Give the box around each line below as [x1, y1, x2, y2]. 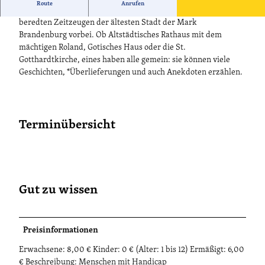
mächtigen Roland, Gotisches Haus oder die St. [19, 43, 186, 53]
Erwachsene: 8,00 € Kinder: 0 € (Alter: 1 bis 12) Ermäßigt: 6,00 [19, 245, 244, 256]
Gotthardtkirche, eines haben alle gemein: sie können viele [19, 55, 230, 66]
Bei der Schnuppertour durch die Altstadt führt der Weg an [19, 5, 231, 16]
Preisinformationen [23, 225, 99, 236]
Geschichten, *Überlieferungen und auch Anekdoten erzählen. [19, 67, 243, 78]
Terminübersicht [19, 117, 115, 133]
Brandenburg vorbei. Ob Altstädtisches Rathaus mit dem [19, 30, 222, 41]
